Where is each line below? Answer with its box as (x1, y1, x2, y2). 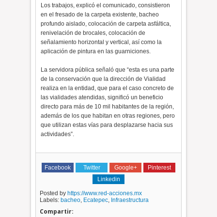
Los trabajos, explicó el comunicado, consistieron (41, 2, 170, 9)
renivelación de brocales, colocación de (41, 30, 146, 36)
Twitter (83, 164, 100, 171)
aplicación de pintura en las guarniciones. (41, 48, 151, 55)
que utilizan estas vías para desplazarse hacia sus (41, 122, 173, 128)
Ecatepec (83, 197, 108, 203)
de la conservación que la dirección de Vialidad (41, 76, 166, 82)
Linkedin (97, 176, 120, 183)
